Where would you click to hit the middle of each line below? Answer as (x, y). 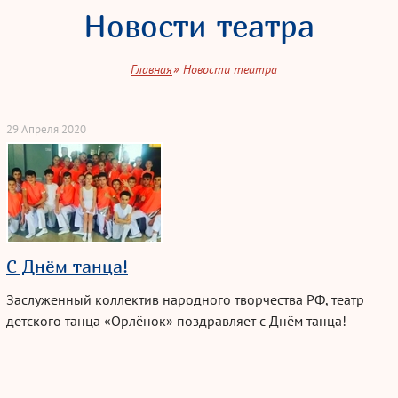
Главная (151, 69)
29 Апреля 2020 (46, 129)
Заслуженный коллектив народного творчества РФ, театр (185, 299)
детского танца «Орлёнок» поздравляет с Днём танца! (178, 321)
